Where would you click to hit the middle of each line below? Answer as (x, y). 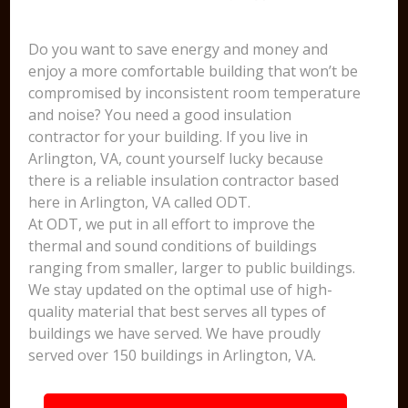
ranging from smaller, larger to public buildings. (192, 268)
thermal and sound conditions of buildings (173, 246)
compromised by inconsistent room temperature (195, 93)
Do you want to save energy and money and (178, 49)
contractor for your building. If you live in (168, 137)
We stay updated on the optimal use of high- (181, 290)
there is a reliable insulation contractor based (184, 180)
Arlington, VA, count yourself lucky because (176, 158)
